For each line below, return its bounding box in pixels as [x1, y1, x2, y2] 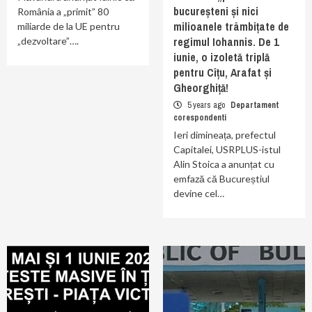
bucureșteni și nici [173, 3, 258, 19]
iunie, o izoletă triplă [173, 49, 270, 65]
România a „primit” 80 [17, 6, 109, 17]
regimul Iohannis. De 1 [173, 34, 279, 49]
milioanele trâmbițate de [173, 19, 289, 34]
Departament [231, 100, 279, 111]
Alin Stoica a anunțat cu [173, 158, 274, 170]
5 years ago [185, 100, 227, 111]
